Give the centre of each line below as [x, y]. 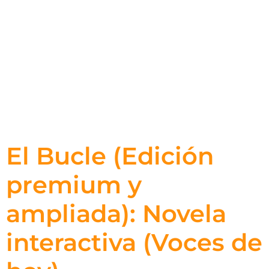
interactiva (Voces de [134, 242]
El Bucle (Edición [110, 156]
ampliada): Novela [116, 213]
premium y [74, 185]
